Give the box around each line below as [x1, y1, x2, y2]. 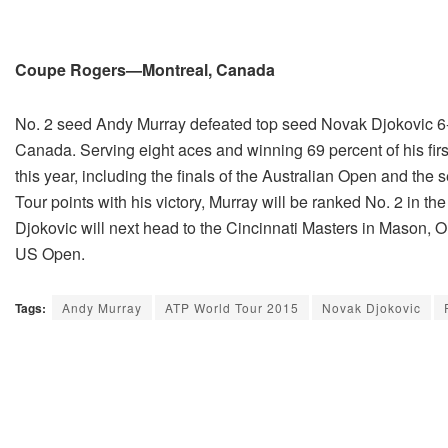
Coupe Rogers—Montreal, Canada [15, 58, 275, 82]
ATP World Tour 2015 [165, 299, 299, 317]
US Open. [15, 242, 85, 266]
